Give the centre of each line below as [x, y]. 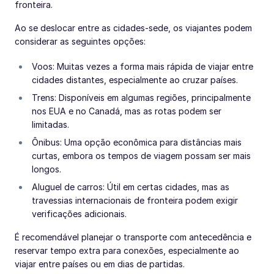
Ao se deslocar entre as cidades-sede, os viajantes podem [133, 28]
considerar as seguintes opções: [80, 41]
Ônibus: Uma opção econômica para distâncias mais [137, 142]
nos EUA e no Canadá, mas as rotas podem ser [127, 111]
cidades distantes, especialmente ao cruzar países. [135, 80]
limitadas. [50, 124]
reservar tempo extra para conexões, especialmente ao [127, 250]
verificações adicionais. [79, 213]
